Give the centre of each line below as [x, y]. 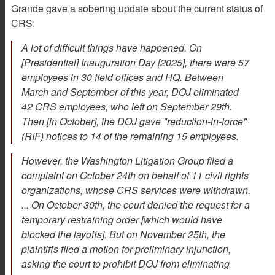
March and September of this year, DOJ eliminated [130, 92]
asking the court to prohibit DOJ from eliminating [126, 264]
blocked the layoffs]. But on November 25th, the [123, 234]
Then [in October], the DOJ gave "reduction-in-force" [134, 122]
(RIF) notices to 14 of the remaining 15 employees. [131, 136]
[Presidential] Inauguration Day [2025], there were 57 [135, 63]
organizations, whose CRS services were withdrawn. [136, 190]
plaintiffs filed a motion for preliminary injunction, [126, 249]
